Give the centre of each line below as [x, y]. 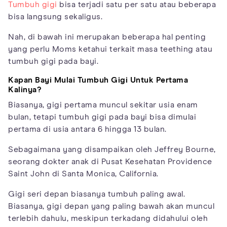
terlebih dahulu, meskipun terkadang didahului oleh [108, 218]
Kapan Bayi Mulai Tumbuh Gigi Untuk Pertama [98, 80]
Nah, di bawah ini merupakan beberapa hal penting [107, 37]
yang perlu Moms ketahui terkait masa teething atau [110, 49]
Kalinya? [25, 89]
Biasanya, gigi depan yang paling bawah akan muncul [111, 206]
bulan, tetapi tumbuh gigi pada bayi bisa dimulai [102, 117]
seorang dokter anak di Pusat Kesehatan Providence [110, 161]
